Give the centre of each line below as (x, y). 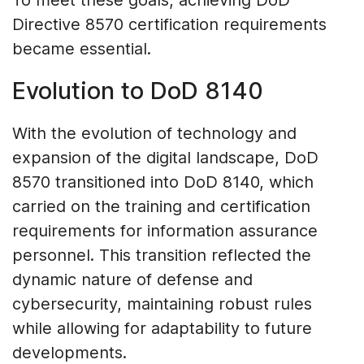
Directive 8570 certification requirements (169, 25)
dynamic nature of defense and (132, 280)
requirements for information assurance (165, 231)
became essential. (82, 49)
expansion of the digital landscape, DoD (165, 158)
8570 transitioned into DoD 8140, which (163, 182)
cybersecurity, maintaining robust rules (162, 304)
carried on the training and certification (161, 207)
